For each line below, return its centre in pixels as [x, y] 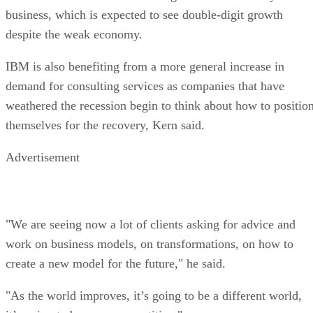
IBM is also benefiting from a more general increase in [145, 66]
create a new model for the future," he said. [116, 263]
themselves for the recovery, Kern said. [105, 125]
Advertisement [43, 157]
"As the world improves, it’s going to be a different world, [154, 295]
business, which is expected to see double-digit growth [144, 14]
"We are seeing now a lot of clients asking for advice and [151, 224]
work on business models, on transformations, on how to [150, 243]
